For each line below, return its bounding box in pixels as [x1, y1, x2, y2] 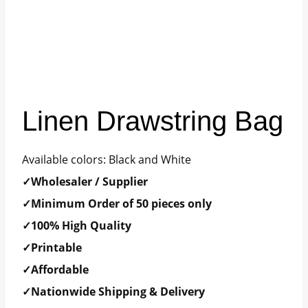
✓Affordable [22, 262, 89, 277]
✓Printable [22, 240, 82, 255]
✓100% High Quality [22, 218, 131, 233]
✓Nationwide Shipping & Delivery [22, 284, 205, 299]
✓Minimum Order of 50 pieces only [22, 196, 212, 211]
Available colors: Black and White [22, 152, 191, 167]
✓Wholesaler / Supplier [22, 174, 148, 189]
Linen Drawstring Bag [22, 106, 283, 136]
